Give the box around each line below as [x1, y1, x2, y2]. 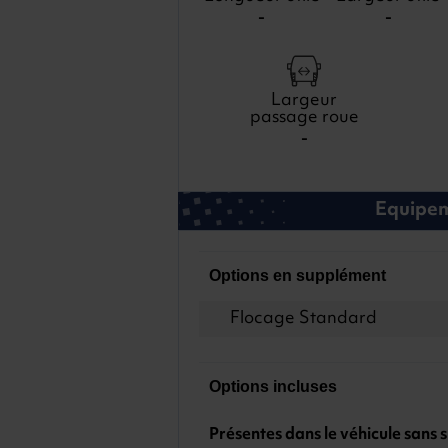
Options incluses [208, 378, 337, 395]
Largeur [271, 83, 337, 118]
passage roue [249, 100, 359, 135]
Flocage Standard [229, 302, 377, 336]
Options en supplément [208, 267, 386, 284]
